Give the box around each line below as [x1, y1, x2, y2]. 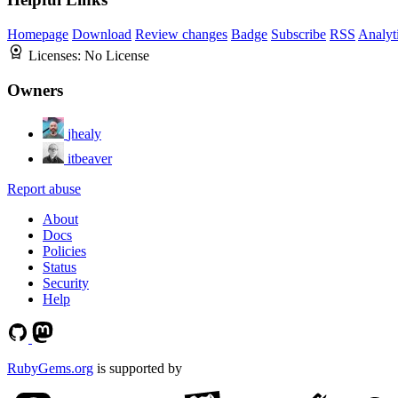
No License [84, 48, 149, 64]
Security [43, 275, 89, 291]
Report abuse [7, 180, 81, 196]
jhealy [68, 125, 101, 141]
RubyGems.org [7, 360, 93, 376]
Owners [7, 80, 63, 99]
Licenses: [28, 48, 84, 64]
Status [43, 259, 76, 275]
